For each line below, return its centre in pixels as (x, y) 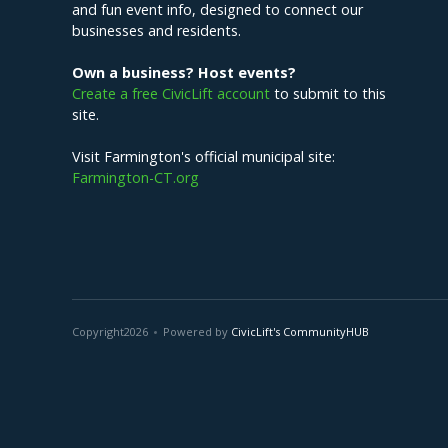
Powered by (197, 332)
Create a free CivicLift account (171, 94)
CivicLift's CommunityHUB (300, 332)
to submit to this (328, 94)
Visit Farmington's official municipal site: (203, 157)
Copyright (98, 332)
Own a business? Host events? (184, 73)
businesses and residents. (156, 31)
